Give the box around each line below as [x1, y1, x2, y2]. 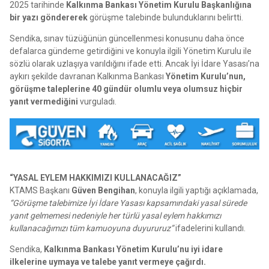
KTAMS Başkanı [10, 185, 71, 195]
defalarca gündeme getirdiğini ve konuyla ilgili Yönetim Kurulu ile [10, 46, 252, 56]
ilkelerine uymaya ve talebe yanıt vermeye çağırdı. [10, 256, 206, 267]
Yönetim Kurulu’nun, [166, 71, 246, 82]
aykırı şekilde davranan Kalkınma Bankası [10, 71, 166, 82]
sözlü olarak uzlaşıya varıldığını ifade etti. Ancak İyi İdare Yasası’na [10, 59, 259, 69]
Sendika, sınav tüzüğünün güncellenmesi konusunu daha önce [10, 34, 244, 44]
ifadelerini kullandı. [174, 223, 246, 233]
